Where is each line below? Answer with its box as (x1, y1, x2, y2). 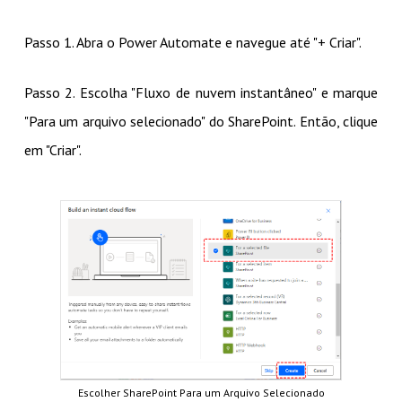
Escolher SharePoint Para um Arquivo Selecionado (77, 385, 325, 399)
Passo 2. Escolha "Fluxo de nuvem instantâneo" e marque (23, 83, 379, 102)
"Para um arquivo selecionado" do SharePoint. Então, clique (23, 112, 379, 131)
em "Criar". (23, 141, 82, 160)
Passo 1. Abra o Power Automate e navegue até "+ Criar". (23, 33, 362, 52)
